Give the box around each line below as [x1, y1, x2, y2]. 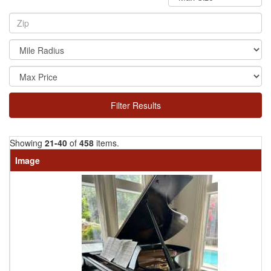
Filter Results [110, 99, 161, 112]
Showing [10, 137, 45, 149]
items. [94, 137, 119, 149]
